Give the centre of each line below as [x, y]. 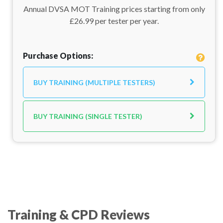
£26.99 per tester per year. [114, 21]
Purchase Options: [58, 56]
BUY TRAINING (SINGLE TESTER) [88, 116]
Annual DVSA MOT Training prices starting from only [114, 9]
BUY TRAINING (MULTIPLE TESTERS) [94, 82]
